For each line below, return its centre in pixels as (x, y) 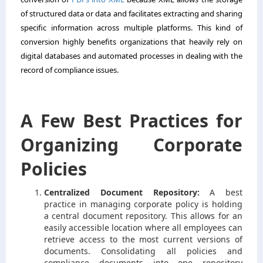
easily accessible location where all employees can (143, 227)
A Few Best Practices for (131, 120)
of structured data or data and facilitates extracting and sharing (131, 13)
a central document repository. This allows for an (143, 215)
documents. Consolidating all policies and (143, 251)
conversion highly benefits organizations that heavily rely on (131, 41)
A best (221, 192)
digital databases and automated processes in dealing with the (131, 55)
